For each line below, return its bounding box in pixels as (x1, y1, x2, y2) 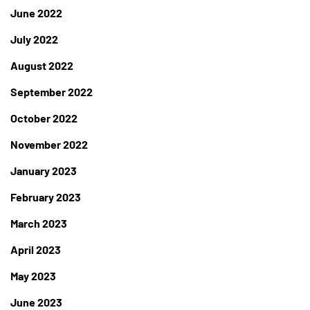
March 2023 (10, 217, 67, 230)
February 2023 (10, 190, 81, 204)
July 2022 (10, 33, 58, 46)
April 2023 (10, 243, 61, 257)
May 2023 (10, 269, 56, 283)
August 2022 (10, 59, 73, 73)
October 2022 (10, 111, 77, 125)
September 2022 (10, 85, 93, 99)
